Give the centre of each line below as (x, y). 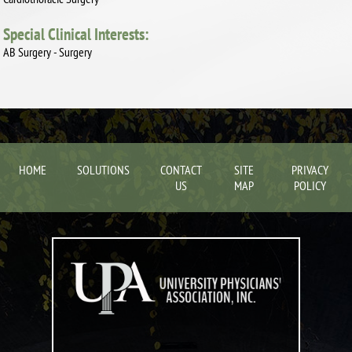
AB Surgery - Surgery (48, 51)
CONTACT (181, 169)
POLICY (310, 185)
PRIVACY (310, 169)
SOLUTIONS (103, 169)
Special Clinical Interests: (76, 33)
